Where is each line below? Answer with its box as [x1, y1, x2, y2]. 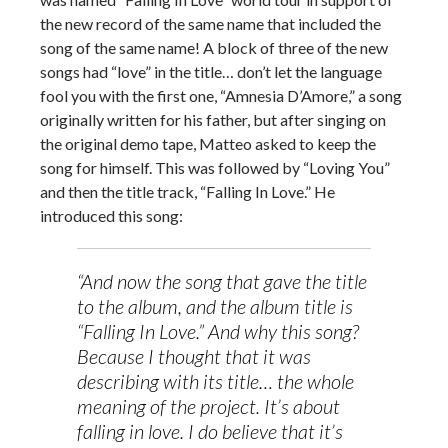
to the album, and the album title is [76, 294, 353, 318]
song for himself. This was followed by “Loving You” [40, 158, 390, 177]
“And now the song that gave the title [76, 269, 367, 293]
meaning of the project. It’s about [76, 394, 340, 418]
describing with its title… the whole [76, 369, 354, 393]
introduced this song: [40, 206, 183, 225]
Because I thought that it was [76, 344, 311, 368]
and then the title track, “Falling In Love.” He [40, 182, 335, 201]
